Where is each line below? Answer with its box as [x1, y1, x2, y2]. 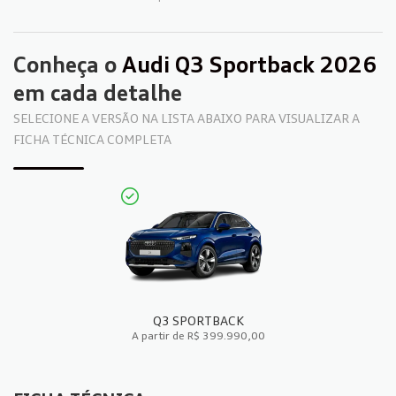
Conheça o [13, 51, 122, 78]
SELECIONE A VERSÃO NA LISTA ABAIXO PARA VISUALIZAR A [13, 110, 360, 126]
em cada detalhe [13, 80, 182, 106]
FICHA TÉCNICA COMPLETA [13, 132, 171, 147]
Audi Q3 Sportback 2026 [122, 51, 377, 78]
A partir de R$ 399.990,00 [131, 329, 265, 343]
